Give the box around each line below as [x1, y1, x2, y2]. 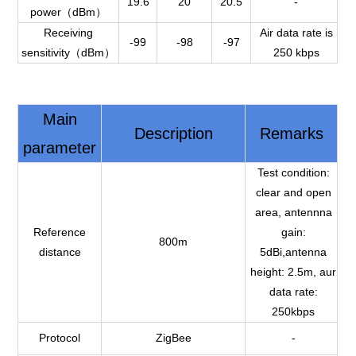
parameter [23, 139, 97, 157]
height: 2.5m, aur [250, 265, 337, 278]
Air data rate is [259, 26, 333, 39]
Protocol [39, 331, 81, 344]
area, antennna [254, 206, 332, 219]
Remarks [259, 125, 323, 142]
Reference [33, 226, 87, 238]
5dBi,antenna [260, 246, 327, 258]
